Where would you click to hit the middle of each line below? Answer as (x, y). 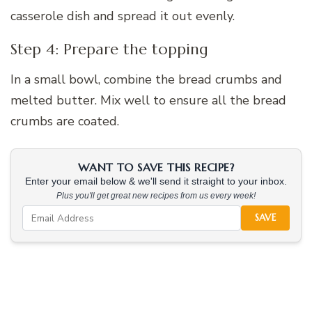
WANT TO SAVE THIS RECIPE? (156, 167)
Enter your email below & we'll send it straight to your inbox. (156, 182)
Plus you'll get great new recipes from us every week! (156, 196)
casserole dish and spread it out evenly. (123, 16)
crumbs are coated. (65, 122)
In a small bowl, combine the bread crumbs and (146, 80)
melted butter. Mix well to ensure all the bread (148, 101)
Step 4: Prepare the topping (109, 49)
